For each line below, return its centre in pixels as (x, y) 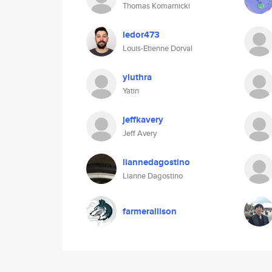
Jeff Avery (140, 133)
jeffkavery (143, 120)
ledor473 (141, 35)
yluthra (137, 77)
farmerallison (150, 211)
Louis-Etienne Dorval (158, 48)
